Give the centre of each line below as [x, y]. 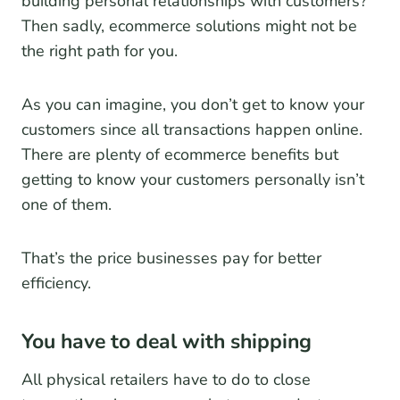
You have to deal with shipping [167, 341]
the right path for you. [100, 51]
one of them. [67, 205]
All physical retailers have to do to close [166, 380]
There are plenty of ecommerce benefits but [180, 155]
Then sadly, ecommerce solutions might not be [189, 26]
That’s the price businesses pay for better [171, 258]
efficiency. [56, 283]
